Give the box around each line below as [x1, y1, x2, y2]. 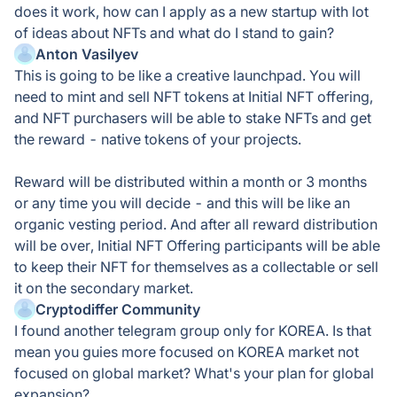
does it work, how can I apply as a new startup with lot [14, 3, 369, 20]
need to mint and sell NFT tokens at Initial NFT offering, [14, 88, 373, 105]
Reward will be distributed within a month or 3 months [14, 173, 367, 191]
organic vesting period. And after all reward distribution [14, 215, 378, 233]
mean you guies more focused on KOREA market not [14, 343, 359, 361]
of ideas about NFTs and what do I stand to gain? [14, 24, 334, 42]
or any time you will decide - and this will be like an [14, 194, 350, 212]
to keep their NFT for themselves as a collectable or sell [14, 258, 378, 276]
